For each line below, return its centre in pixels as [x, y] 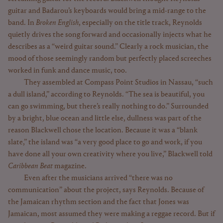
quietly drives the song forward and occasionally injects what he [110, 35]
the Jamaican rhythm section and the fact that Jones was [99, 202]
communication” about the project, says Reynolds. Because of [106, 190]
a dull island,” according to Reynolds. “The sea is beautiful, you [106, 95]
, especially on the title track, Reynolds [140, 23]
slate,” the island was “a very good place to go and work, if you [105, 143]
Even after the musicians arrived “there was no [98, 178]
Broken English [57, 23]
